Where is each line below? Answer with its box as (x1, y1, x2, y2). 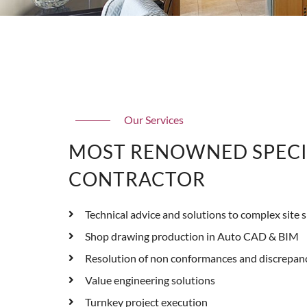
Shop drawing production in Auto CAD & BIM (84, 229, 299, 243)
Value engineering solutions (84, 273, 215, 286)
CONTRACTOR (69, 167, 206, 191)
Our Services (123, 113, 184, 127)
